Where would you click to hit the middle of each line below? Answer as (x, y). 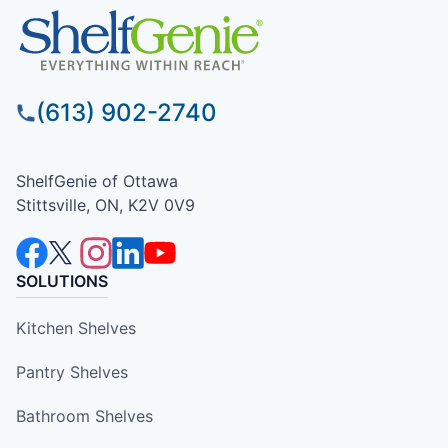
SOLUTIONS (62, 281)
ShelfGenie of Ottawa (97, 181)
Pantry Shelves (72, 372)
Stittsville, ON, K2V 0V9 (105, 205)
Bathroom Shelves (84, 416)
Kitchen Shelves (76, 328)
